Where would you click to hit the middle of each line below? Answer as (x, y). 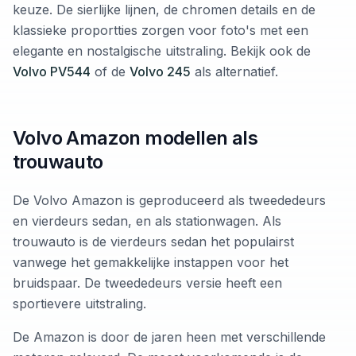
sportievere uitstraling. (79, 304)
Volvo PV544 (52, 72)
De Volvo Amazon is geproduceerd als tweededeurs (169, 201)
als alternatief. (234, 72)
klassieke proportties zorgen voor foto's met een (161, 31)
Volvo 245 (160, 72)
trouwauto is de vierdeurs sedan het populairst (153, 242)
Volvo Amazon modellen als (135, 138)
